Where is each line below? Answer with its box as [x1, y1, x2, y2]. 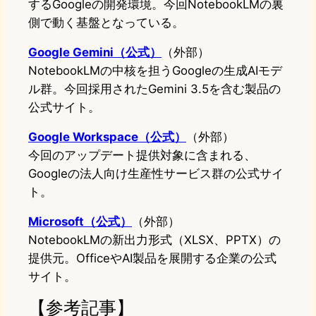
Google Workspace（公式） [28, 130, 186, 145]
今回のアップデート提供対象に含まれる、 [28, 148, 256, 163]
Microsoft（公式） [28, 214, 132, 229]
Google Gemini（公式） [28, 45, 162, 60]
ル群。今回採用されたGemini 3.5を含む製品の [28, 82, 281, 97]
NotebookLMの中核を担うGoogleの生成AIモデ [28, 63, 282, 78]
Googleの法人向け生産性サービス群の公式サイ [28, 166, 284, 181]
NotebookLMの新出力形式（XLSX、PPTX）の [28, 233, 281, 248]
